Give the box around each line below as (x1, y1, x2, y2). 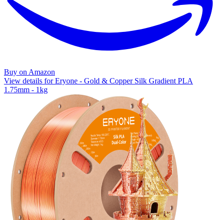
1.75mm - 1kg (4, 85, 48, 94)
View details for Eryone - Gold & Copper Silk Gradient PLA (4, 76, 193, 85)
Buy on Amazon (4, 67, 55, 76)
